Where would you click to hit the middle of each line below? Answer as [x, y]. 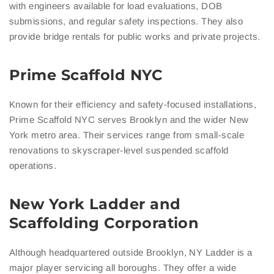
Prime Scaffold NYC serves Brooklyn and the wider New [129, 120]
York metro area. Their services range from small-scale [127, 135]
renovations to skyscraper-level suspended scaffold [119, 150]
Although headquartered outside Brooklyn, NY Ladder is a [131, 253]
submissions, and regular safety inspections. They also [126, 21]
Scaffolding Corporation [104, 223]
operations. [33, 166]
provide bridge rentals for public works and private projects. [135, 37]
